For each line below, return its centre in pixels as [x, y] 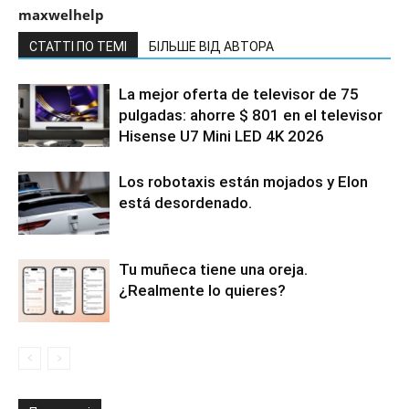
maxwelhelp [61, 14]
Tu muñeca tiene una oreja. [213, 269]
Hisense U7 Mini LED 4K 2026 [221, 136]
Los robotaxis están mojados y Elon [243, 181]
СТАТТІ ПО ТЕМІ [78, 46]
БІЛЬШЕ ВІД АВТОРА [211, 46]
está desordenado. [185, 202]
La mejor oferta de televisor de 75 [239, 94]
